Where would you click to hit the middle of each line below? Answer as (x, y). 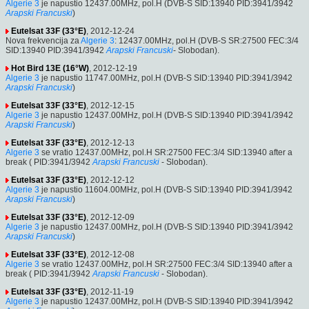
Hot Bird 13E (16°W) (50, 68)
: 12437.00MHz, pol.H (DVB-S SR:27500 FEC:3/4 (207, 40)
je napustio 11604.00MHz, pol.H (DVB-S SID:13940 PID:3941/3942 (166, 189)
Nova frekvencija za (43, 40)
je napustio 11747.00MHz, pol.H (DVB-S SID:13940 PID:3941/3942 (166, 78)
